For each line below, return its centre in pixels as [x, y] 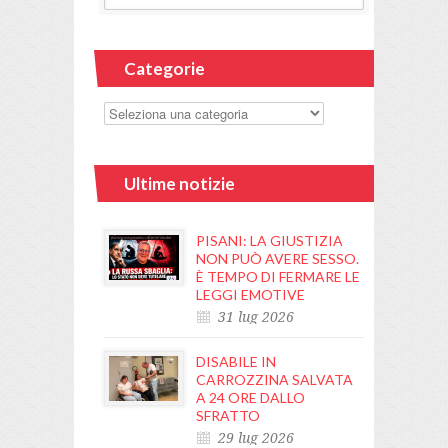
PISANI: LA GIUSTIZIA [269, 240]
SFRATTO [228, 415]
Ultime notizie [179, 183]
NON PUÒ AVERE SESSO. [277, 258]
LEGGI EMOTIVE [250, 294]
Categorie [164, 68]
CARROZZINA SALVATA [274, 379]
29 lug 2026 [256, 437]
